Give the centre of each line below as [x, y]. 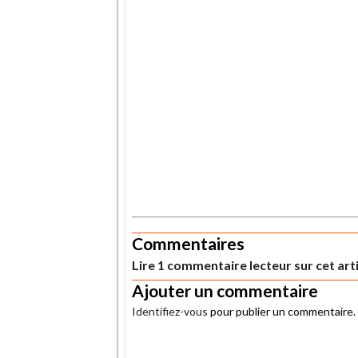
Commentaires [188, 243]
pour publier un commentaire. [282, 311]
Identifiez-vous [170, 311]
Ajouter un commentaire [225, 290]
